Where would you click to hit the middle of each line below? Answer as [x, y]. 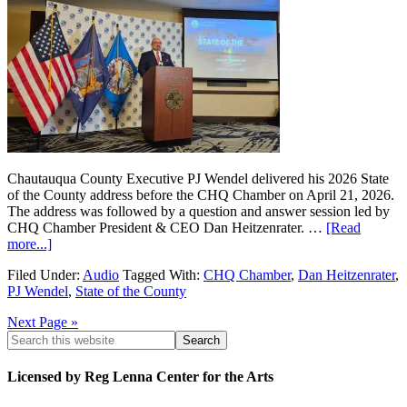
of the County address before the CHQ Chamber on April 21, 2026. [201, 195]
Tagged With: [163, 275]
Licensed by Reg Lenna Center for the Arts [140, 377]
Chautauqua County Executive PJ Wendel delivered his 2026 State [198, 179]
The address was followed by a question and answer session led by [199, 212]
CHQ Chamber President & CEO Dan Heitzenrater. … [167, 228]
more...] [30, 244]
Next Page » [43, 323]
